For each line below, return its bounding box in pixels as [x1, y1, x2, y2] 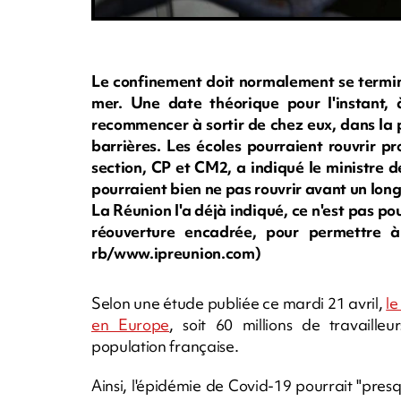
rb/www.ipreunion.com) [91, 242, 261, 263]
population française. [91, 335, 239, 356]
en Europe [91, 313, 170, 335]
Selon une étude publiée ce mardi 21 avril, [91, 292, 387, 313]
